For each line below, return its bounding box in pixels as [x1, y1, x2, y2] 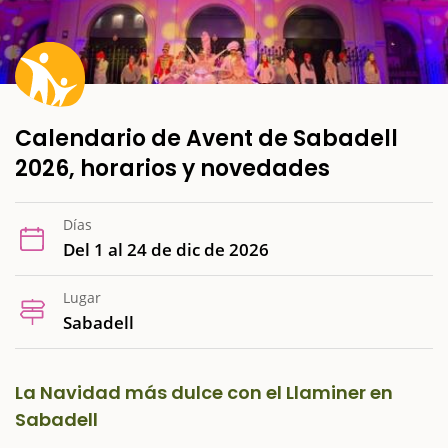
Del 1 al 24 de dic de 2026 [63, 237, 269, 261]
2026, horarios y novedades [15, 152, 330, 184]
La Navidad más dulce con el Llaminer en [15, 379, 393, 405]
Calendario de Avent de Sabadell [15, 122, 398, 154]
